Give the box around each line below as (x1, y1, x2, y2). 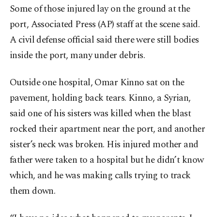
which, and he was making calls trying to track (10, 169, 191, 183)
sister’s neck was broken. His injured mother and (10, 138, 199, 152)
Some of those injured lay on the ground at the (10, 2, 190, 16)
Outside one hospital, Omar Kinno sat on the (10, 76, 185, 90)
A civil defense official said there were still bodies (10, 33, 199, 47)
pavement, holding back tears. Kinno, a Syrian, (10, 91, 191, 106)
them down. (10, 184, 56, 199)
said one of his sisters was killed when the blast (10, 107, 191, 121)
